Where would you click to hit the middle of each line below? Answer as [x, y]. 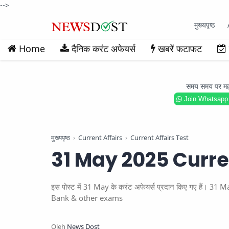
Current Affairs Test [159, 138]
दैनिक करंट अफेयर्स [104, 49]
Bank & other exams [87, 198]
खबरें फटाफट [180, 49]
